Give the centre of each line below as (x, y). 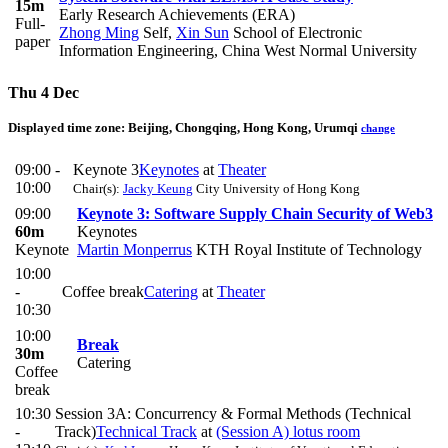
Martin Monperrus (134, 249)
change (378, 128)
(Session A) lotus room (288, 431)
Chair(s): (98, 188)
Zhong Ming (99, 33)
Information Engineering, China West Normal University (238, 51)
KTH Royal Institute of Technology (307, 249)
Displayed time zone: (68, 128)
